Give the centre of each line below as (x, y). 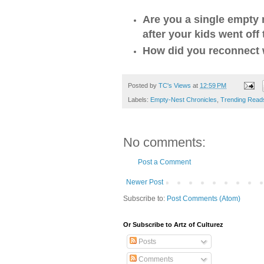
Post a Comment (164, 162)
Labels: (139, 99)
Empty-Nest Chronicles (184, 99)
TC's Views (175, 85)
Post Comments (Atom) (204, 198)
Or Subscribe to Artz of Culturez (173, 224)
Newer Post (145, 182)
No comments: (164, 142)
